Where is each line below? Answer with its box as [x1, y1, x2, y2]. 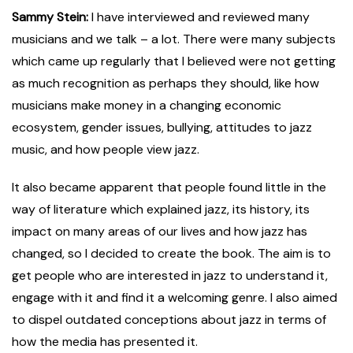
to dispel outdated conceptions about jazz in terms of [12, 311, 326, 329]
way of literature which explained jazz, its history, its [12, 201, 310, 218]
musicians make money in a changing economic [12, 97, 281, 114]
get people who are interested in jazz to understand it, [12, 267, 328, 284]
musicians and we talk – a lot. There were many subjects [12, 31, 336, 48]
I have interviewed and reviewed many [88, 9, 310, 26]
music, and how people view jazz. [12, 141, 203, 158]
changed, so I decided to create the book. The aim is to [12, 245, 331, 262]
